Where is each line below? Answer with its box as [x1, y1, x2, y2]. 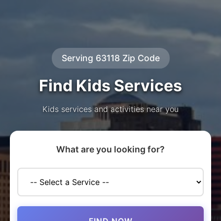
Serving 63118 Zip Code [61, 52, 160, 63]
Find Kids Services [39, 75, 182, 95]
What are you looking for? [56, 144, 165, 154]
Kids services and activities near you [42, 104, 179, 114]
